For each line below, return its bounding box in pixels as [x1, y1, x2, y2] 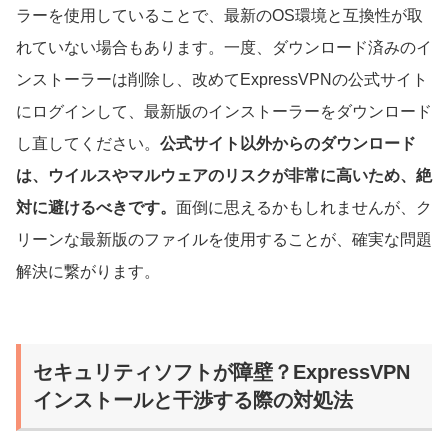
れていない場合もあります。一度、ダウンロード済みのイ [16, 38, 432, 56]
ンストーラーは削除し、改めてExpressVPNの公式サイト [16, 70, 428, 88]
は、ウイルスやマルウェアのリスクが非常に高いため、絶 [16, 166, 432, 184]
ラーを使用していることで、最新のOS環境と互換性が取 [16, 6, 423, 24]
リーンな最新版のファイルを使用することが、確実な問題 [16, 230, 432, 248]
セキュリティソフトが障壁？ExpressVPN [33, 360, 410, 383]
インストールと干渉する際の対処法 [33, 388, 353, 411]
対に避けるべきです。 [16, 198, 176, 216]
